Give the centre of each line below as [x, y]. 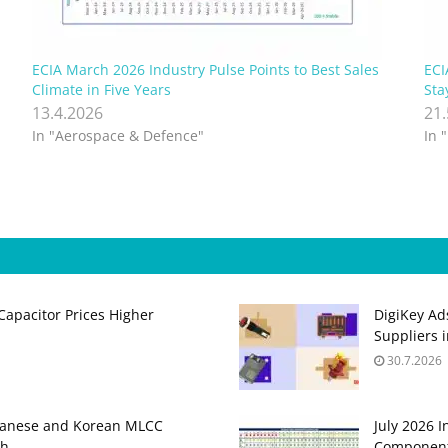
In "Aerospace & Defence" [117, 136]
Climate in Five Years [101, 90]
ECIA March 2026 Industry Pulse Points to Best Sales [205, 70]
